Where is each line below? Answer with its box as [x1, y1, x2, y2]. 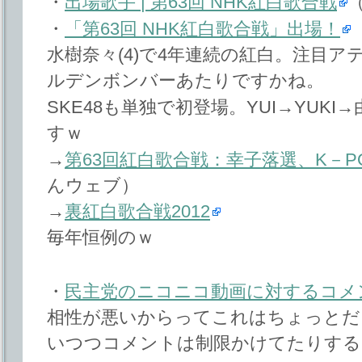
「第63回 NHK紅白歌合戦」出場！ [65, 18, 340, 39]
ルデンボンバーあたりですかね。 [47, 69, 324, 90]
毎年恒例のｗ [47, 227, 154, 248]
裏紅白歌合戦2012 [65, 201, 210, 222]
